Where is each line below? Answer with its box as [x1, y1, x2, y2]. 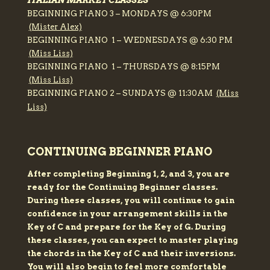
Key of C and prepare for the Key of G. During [27, 222, 226, 232]
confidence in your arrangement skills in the [27, 209, 228, 219]
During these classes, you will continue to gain [27, 196, 234, 206]
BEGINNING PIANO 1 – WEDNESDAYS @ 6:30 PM [27, 36, 233, 45]
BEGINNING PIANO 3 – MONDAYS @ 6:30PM [27, 9, 212, 19]
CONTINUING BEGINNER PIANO [27, 145, 212, 159]
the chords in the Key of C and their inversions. [27, 249, 236, 259]
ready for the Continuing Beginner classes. [27, 183, 218, 192]
